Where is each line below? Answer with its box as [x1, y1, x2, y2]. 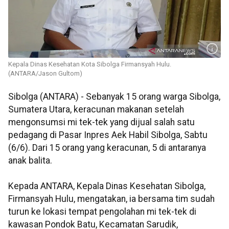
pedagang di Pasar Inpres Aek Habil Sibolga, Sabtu [8, 130, 208, 141]
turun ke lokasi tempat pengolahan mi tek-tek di [8, 207, 196, 217]
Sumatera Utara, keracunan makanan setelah [8, 104, 184, 115]
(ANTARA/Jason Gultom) [8, 70, 82, 78]
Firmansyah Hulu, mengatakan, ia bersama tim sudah [8, 194, 215, 204]
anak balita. [8, 155, 52, 166]
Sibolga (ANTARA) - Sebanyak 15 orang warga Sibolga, [8, 91, 220, 102]
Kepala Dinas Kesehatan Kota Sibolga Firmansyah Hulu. [8, 60, 171, 68]
